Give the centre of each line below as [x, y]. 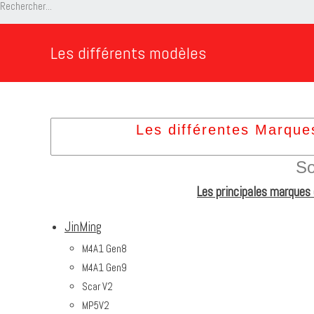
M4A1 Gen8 [104, 248]
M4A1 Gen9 [104, 267]
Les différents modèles [128, 53]
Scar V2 [97, 286]
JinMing [83, 227]
